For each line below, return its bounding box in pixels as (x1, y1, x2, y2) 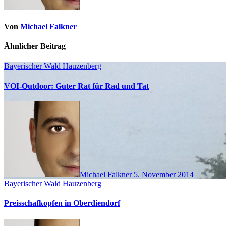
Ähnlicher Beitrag (4, 42, 66, 51)
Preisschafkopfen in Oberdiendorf (4, 199, 120, 208)
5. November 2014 (134, 169, 194, 179)
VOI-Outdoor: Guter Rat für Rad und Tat (4, 81, 149, 90)
